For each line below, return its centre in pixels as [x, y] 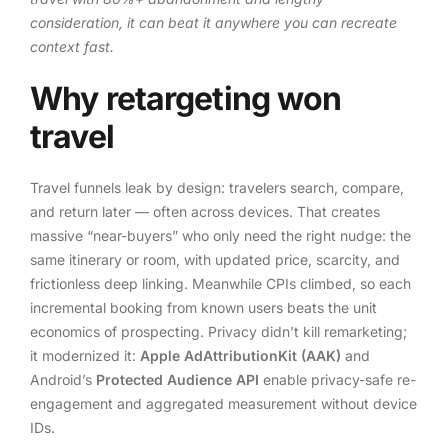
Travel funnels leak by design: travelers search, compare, [217, 187]
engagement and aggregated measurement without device [223, 403]
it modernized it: [85, 355]
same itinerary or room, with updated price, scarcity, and [215, 259]
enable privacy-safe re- [337, 379]
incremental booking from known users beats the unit [203, 307]
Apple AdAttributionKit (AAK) [240, 355]
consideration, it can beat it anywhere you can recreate [213, 23]
